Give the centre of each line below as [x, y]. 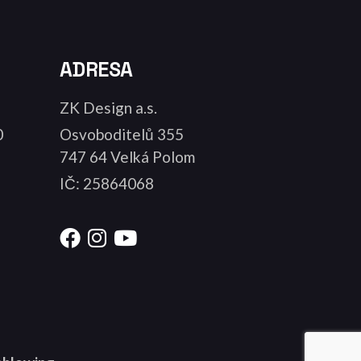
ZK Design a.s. [108, 107]
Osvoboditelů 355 [121, 134]
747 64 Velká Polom [127, 156]
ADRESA [96, 69]
